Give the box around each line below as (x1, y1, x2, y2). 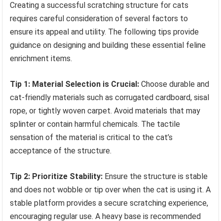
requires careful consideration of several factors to (10, 14, 188, 24)
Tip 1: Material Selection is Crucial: (10, 79, 140, 89)
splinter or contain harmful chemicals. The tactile (10, 119, 181, 129)
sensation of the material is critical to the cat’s (10, 133, 173, 143)
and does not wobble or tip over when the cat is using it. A (10, 185, 211, 195)
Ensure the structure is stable (103, 172, 208, 182)
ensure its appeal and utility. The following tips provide (10, 27, 199, 37)
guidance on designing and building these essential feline (10, 40, 206, 50)
